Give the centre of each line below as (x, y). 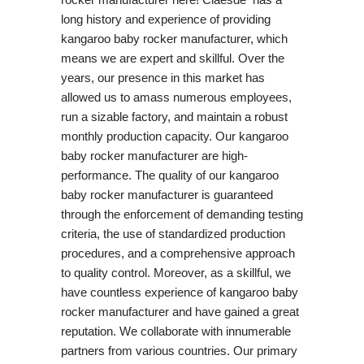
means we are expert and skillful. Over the (172, 58)
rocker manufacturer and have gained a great (180, 311)
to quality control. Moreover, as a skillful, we (175, 272)
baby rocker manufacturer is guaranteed (167, 194)
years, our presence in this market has (162, 77)
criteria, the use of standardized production (173, 233)
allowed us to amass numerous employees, (176, 97)
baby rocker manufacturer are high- (154, 155)
